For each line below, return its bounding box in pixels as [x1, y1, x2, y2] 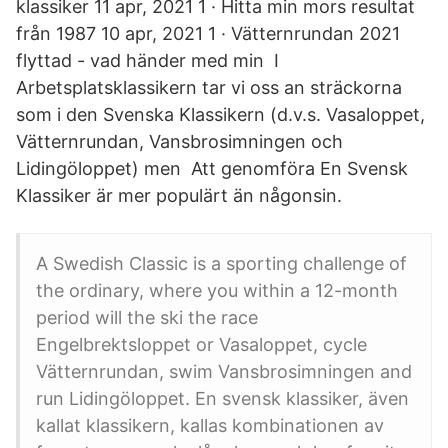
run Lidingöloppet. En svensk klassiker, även [36, 388, 409, 409]
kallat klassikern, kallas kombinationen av [36, 415, 384, 436]
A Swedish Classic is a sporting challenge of [36, 253, 407, 274]
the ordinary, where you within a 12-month [36, 280, 398, 301]
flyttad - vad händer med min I [16, 50, 279, 71]
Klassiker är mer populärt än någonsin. [16, 185, 342, 206]
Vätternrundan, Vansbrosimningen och [16, 131, 343, 152]
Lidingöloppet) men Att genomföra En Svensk [16, 158, 408, 179]
